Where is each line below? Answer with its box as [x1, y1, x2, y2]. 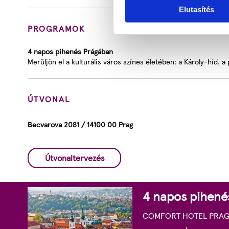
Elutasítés [179, 5, 214, 14]
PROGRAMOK [28, 22, 85, 34]
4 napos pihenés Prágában [28, 47, 113, 56]
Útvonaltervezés [45, 152, 105, 164]
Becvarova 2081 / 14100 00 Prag [28, 120, 133, 129]
